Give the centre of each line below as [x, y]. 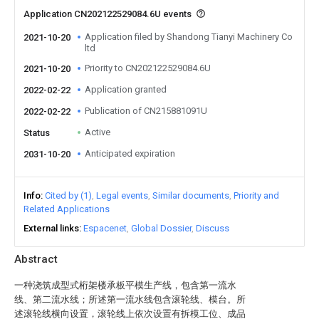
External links [51, 228]
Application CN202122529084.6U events [109, 14]
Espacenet [105, 228]
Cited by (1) [68, 195]
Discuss [213, 228]
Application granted [126, 89]
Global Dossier [161, 228]
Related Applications [67, 209]
